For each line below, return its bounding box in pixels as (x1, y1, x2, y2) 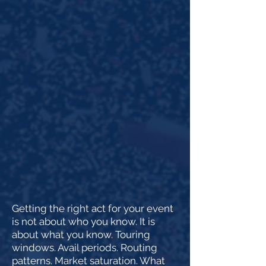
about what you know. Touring (12, 229, 150, 240)
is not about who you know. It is (12, 216, 155, 227)
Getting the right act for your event (12, 202, 173, 214)
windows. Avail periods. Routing (12, 242, 157, 254)
